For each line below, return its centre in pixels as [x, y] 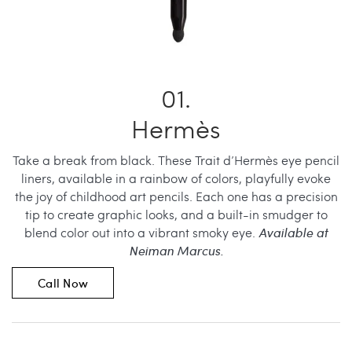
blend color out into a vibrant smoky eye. [141, 232]
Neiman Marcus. [176, 250]
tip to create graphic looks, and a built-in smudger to [176, 214]
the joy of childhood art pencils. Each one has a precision [176, 196]
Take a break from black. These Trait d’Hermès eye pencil [176, 159]
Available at [293, 232]
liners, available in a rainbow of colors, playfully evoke [176, 178]
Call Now [63, 282]
